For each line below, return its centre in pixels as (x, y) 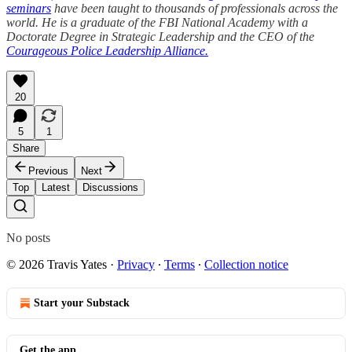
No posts (28, 237)
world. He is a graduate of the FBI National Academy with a (157, 22)
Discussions (110, 187)
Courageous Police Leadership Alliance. (107, 50)
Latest (56, 187)
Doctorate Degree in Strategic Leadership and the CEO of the (160, 36)
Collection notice (246, 264)
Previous (48, 170)
